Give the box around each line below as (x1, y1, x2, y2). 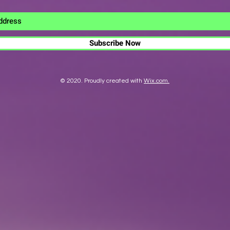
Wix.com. (144, 78, 169, 84)
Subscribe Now (89, 37, 141, 49)
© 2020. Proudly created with (60, 78, 142, 84)
